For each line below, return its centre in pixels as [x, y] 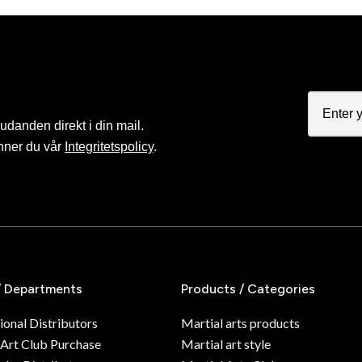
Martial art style [226, 344]
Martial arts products [240, 323]
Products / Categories [248, 289]
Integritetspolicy [109, 147]
